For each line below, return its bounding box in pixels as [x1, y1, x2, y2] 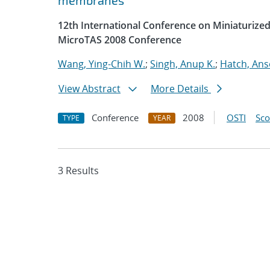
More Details [151, 82, 211, 95]
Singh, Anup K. [150, 57, 215, 71]
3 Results [58, 164, 99, 177]
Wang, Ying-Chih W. [58, 57, 145, 71]
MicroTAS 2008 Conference [58, 33, 181, 46]
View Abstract [58, 82, 121, 95]
